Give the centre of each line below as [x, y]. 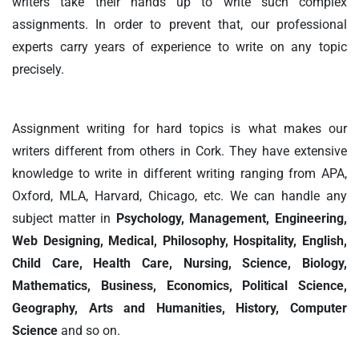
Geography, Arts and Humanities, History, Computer [179, 309]
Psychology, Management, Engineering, [232, 219]
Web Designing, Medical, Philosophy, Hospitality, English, [179, 241]
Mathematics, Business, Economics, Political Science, [179, 286]
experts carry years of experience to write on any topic [179, 47]
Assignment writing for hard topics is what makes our [179, 129]
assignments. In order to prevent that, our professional [179, 25]
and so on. [89, 331]
